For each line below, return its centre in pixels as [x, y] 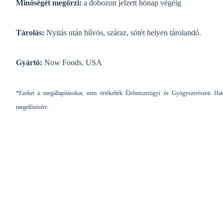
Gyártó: [29, 62]
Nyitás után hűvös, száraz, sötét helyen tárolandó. [124, 32]
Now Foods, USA [72, 62]
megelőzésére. [32, 107]
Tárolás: [31, 32]
